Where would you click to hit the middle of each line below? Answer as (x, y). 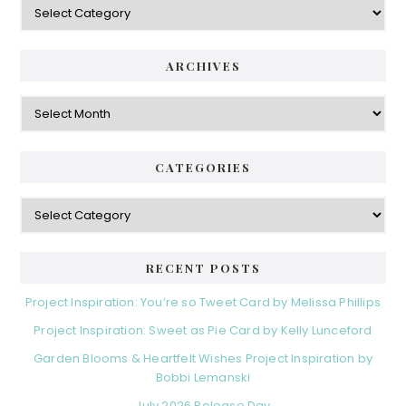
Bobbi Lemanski (203, 377)
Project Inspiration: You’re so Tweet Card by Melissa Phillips (203, 302)
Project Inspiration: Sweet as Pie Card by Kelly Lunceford (203, 330)
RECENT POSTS (203, 267)
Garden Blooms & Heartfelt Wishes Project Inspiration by (203, 358)
